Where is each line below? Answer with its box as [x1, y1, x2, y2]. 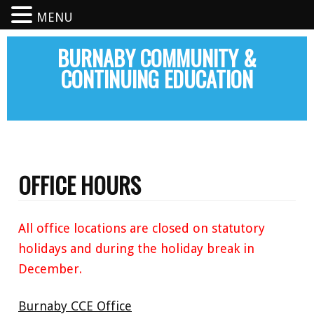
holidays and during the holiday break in [18, 241, 254, 256]
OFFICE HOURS [18, 168, 141, 201]
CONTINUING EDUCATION [61, 63, 253, 95]
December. [18, 261, 82, 276]
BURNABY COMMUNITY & [57, 42, 257, 74]
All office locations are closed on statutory [18, 221, 265, 235]
